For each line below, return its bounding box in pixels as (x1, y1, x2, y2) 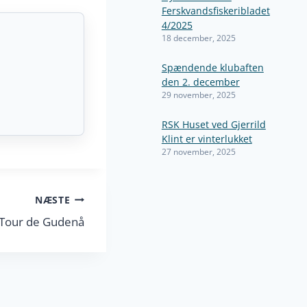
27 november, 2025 (161, 146, 236, 157)
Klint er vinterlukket (161, 132, 252, 145)
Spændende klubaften (161, 61, 264, 74)
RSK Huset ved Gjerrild (161, 118, 266, 131)
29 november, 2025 (161, 89, 236, 100)
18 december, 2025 (161, 32, 236, 43)
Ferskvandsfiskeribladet (161, 4, 270, 17)
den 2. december (161, 75, 240, 88)
